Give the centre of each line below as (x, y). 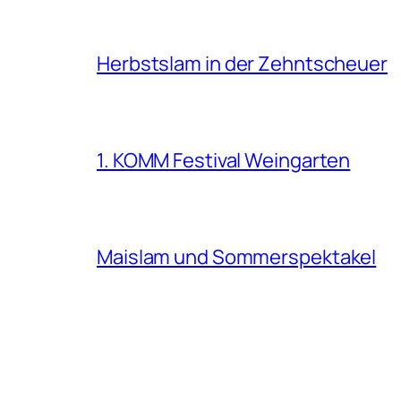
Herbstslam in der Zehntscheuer (242, 63)
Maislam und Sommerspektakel (237, 256)
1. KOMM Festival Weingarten (224, 160)
